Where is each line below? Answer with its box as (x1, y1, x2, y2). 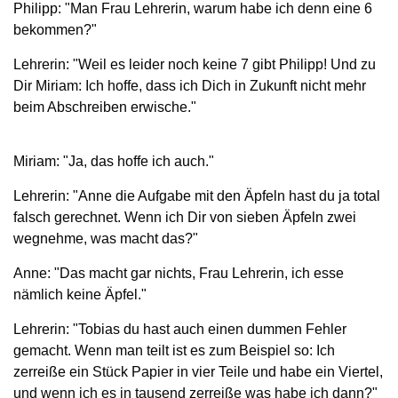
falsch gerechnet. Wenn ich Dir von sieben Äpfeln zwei (13, 209, 356, 225)
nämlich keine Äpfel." (13, 286, 147, 302)
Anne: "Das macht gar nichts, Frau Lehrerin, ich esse (13, 265, 344, 281)
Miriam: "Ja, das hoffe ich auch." (13, 153, 214, 169)
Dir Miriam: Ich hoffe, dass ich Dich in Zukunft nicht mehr (13, 77, 366, 93)
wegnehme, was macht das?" (13, 230, 198, 246)
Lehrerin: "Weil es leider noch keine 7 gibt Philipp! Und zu (13, 56, 376, 72)
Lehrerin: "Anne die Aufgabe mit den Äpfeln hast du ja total (13, 187, 380, 203)
